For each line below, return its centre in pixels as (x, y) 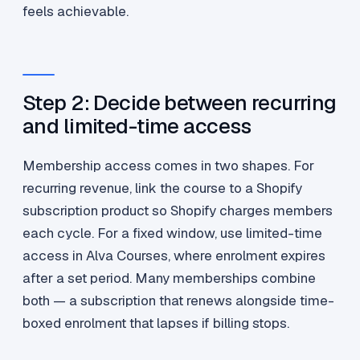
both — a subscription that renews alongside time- (178, 301)
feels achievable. (76, 12)
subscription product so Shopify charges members (178, 211)
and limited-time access (137, 127)
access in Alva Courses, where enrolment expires (174, 256)
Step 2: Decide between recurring (180, 103)
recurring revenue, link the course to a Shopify (162, 188)
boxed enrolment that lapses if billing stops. (156, 323)
